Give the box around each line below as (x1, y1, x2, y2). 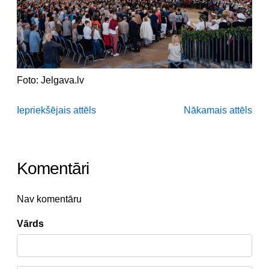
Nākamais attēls (184, 105, 252, 116)
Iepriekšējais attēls (17, 105, 96, 116)
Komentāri (17, 159, 89, 178)
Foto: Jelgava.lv (17, 75, 84, 86)
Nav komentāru (17, 194, 82, 205)
